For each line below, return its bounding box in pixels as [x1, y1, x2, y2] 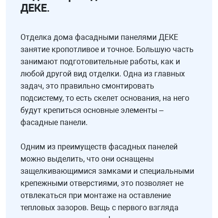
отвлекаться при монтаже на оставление [20, 191, 171, 200]
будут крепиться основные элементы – [20, 106, 163, 115]
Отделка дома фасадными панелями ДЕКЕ [20, 33, 178, 42]
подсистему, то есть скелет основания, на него [20, 93, 189, 103]
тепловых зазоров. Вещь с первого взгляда [20, 203, 179, 213]
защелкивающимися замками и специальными [20, 166, 194, 176]
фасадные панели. [20, 118, 88, 127]
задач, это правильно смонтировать [20, 81, 154, 91]
